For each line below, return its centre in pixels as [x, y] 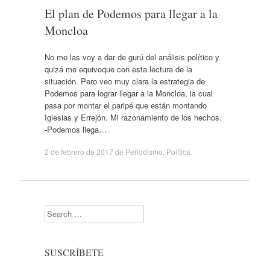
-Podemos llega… [75, 129]
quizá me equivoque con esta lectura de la [118, 69]
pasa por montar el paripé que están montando [125, 105]
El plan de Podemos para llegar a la [131, 14]
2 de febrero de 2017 [79, 152]
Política [178, 152]
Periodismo [144, 152]
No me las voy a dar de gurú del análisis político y [132, 57]
